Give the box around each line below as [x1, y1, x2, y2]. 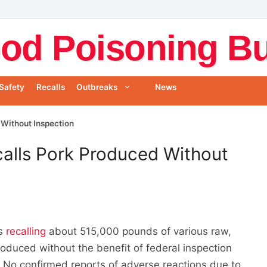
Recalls [36, 82, 65, 92]
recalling [6, 225, 46, 237]
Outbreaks [76, 82, 117, 92]
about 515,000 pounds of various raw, [46, 225, 232, 237]
